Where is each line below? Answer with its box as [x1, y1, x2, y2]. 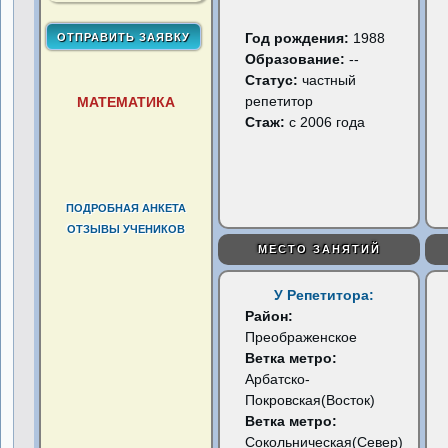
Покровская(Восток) [245, 392, 376, 408]
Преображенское [245, 329, 358, 345]
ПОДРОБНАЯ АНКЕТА [66, 202, 187, 214]
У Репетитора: [274, 287, 375, 303]
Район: [245, 308, 294, 324]
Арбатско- [245, 371, 311, 387]
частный [302, 72, 357, 88]
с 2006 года [285, 114, 366, 130]
